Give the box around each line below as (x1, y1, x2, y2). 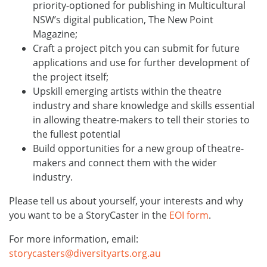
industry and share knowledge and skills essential (33, 99, 254, 112)
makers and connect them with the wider (33, 156, 217, 169)
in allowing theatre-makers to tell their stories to (33, 113, 250, 126)
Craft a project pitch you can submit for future (33, 42, 240, 55)
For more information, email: (9, 232, 138, 246)
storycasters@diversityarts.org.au (9, 247, 161, 260)
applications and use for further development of (33, 56, 249, 69)
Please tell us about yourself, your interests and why (9, 194, 243, 207)
